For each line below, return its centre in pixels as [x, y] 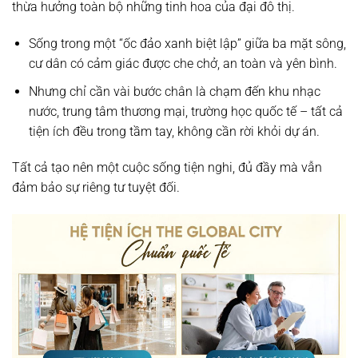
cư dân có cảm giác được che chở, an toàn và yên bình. [183, 64]
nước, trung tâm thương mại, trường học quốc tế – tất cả [185, 111]
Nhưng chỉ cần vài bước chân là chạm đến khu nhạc [174, 91]
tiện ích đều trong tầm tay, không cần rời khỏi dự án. [174, 131]
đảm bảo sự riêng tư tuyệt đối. [96, 188]
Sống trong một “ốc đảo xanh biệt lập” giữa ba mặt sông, [187, 44]
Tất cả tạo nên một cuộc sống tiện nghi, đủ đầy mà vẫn [167, 168]
